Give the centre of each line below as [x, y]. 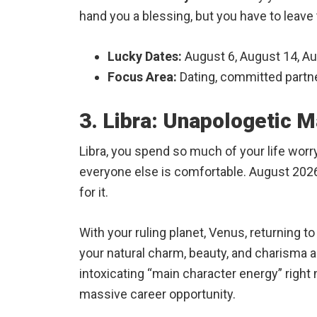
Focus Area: [142, 77]
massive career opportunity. [157, 294]
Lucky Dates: [145, 56]
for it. [94, 192]
